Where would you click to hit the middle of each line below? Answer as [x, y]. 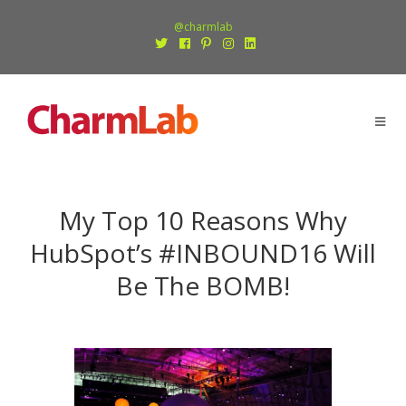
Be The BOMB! [203, 285]
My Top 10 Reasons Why [203, 220]
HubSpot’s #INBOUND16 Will [203, 253]
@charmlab [203, 27]
